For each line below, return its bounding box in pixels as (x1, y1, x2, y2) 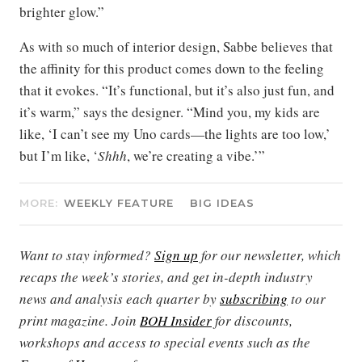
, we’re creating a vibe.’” (127, 146, 265, 166)
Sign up (154, 246, 198, 265)
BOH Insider (140, 311, 212, 330)
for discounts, (212, 311, 293, 330)
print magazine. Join (19, 311, 140, 330)
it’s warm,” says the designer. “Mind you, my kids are (19, 103, 320, 122)
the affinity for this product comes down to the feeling (19, 59, 324, 78)
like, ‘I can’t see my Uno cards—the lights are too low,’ (19, 124, 330, 144)
